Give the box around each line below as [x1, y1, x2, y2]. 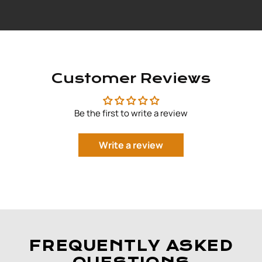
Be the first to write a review [74, 106, 188, 119]
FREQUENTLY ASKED [29, 237, 233, 254]
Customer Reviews [51, 69, 211, 87]
